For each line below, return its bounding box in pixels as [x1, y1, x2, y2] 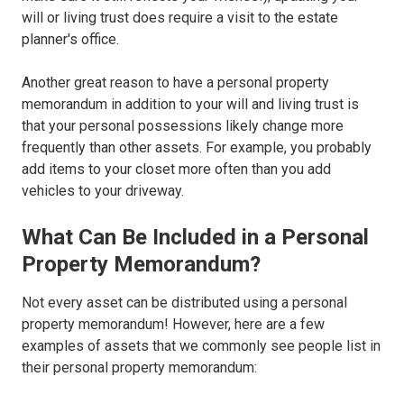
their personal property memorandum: [22, 359, 257, 377]
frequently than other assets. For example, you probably [22, 139, 372, 157]
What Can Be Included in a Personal [22, 225, 369, 251]
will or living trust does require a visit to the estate [22, 9, 338, 27]
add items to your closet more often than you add [22, 161, 331, 179]
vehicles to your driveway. [22, 182, 184, 200]
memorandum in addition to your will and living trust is [22, 96, 359, 114]
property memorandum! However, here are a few [22, 316, 325, 334]
